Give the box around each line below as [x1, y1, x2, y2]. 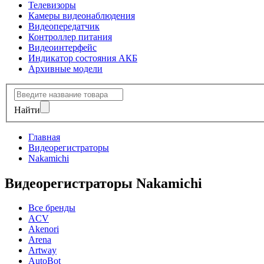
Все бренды [28, 203, 75, 213]
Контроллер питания [28, 32, 112, 42]
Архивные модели [28, 64, 103, 74]
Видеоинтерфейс [28, 42, 97, 52]
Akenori [28, 224, 59, 235]
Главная [28, 131, 60, 142]
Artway [28, 245, 57, 256]
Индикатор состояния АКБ [28, 53, 137, 63]
